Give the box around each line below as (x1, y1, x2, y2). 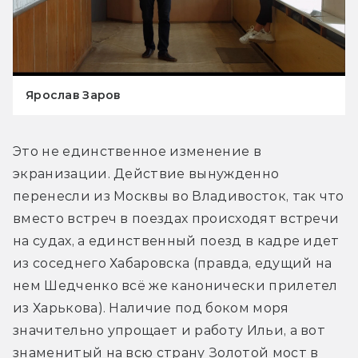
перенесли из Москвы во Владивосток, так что (13, 189, 344, 205)
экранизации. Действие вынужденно (13, 166, 280, 182)
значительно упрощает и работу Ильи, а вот (13, 323, 326, 339)
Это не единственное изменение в (13, 144, 261, 160)
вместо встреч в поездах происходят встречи (13, 211, 340, 227)
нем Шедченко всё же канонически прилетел (13, 278, 338, 294)
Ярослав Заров (26, 88, 121, 103)
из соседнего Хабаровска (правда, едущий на (13, 256, 332, 272)
